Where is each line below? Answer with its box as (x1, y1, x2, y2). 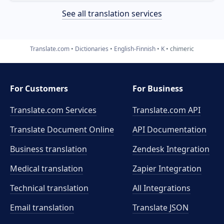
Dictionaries (75, 44, 108, 53)
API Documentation (132, 124, 207, 135)
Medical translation (10, 163, 83, 174)
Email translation (10, 202, 74, 213)
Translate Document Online (10, 124, 114, 135)
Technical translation (10, 182, 88, 193)
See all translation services (62, 7, 162, 19)
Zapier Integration (132, 163, 202, 174)
